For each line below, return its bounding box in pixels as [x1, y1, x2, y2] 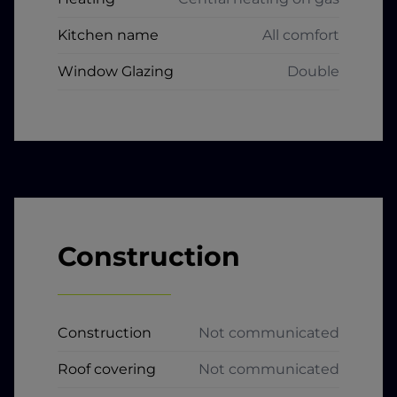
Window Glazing [58, 62, 174, 80]
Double [287, 62, 339, 80]
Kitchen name [58, 26, 159, 43]
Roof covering [58, 360, 156, 378]
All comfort [262, 26, 339, 43]
